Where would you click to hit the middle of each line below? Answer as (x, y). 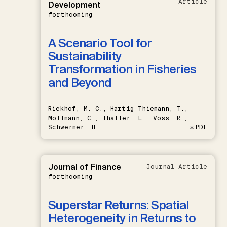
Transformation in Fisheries (122, 69)
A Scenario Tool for (100, 43)
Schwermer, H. (73, 127)
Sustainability (85, 56)
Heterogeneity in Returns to (122, 218)
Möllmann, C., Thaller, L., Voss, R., (118, 118)
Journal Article (177, 166)
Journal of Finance (85, 167)
